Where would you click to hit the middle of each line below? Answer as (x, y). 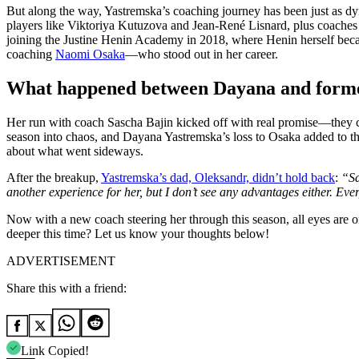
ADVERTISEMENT (61, 261)
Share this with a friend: (67, 288)
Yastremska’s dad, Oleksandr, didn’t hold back (218, 178)
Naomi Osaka (90, 54)
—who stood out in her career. (202, 54)
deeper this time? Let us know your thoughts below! (138, 234)
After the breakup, (54, 178)
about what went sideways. (75, 151)
